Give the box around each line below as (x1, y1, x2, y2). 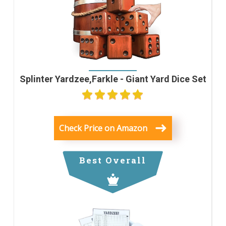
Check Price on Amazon (59, 122, 147, 134)
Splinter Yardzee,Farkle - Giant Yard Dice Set (19, 74, 206, 85)
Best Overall (79, 154, 146, 166)
